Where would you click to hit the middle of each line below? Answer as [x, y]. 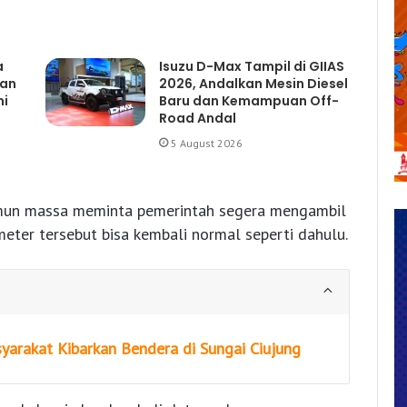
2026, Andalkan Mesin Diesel [253, 84]
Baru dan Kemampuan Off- [248, 101]
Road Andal [197, 119]
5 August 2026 [206, 144]
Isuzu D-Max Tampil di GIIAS [251, 67]
